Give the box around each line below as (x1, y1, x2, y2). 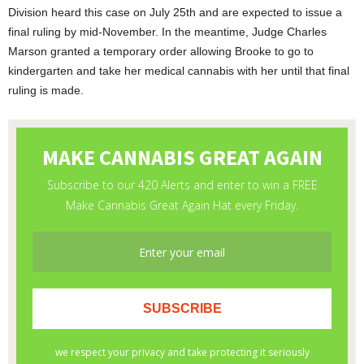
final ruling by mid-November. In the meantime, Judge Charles (8, 25, 327, 39)
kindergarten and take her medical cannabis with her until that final (8, 64, 349, 78)
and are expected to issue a (196, 6, 342, 19)
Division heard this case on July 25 (8, 6, 186, 19)
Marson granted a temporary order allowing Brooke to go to (8, 45, 314, 58)
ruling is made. (8, 84, 84, 97)
